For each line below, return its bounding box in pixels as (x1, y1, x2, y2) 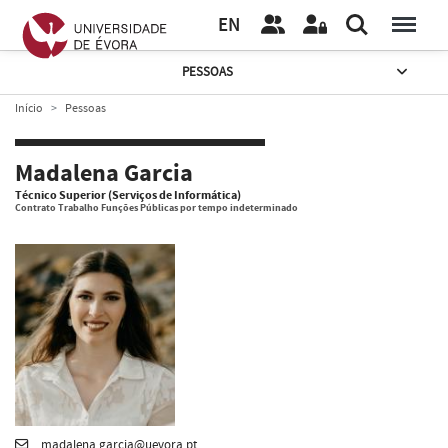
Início (15, 100, 43, 116)
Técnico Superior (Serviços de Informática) (15, 186, 241, 204)
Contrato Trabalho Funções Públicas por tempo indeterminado (15, 201, 298, 215)
